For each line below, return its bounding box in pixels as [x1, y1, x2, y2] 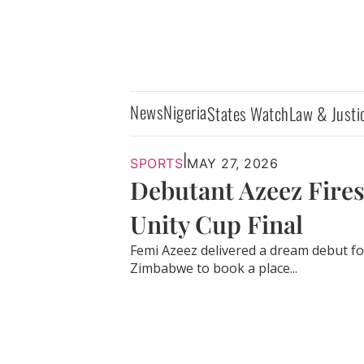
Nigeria [163, 98, 207, 124]
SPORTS [130, 155, 183, 172]
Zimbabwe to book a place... [130, 259, 297, 278]
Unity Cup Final [130, 208, 303, 241]
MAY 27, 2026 [187, 155, 278, 172]
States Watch [206, 100, 289, 126]
